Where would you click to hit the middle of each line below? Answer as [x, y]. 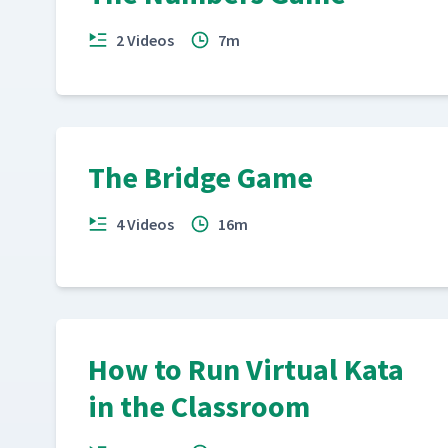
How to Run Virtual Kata [246, 369]
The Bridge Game [200, 177]
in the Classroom [199, 406]
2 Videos [145, 40]
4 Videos [145, 224]
